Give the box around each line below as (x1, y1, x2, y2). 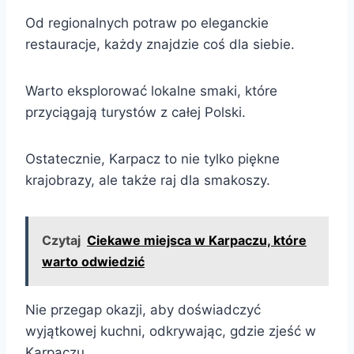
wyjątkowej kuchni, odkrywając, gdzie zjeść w (25, 322, 316, 339)
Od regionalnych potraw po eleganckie (25, 14, 269, 31)
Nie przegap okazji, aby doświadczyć (25, 301, 261, 318)
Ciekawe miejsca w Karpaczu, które (87, 232, 307, 248)
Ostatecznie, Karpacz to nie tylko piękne (25, 150, 280, 167)
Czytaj (42, 232, 81, 248)
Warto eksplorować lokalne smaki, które (25, 82, 277, 99)
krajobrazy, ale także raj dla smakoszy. (25, 171, 270, 188)
